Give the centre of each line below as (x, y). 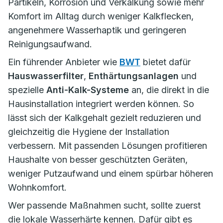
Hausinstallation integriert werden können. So (101, 104)
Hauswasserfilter (46, 76)
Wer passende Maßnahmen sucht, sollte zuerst (104, 205)
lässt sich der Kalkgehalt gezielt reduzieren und (105, 118)
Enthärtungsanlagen (134, 76)
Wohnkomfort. (37, 187)
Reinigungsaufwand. (50, 44)
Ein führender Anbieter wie (64, 62)
